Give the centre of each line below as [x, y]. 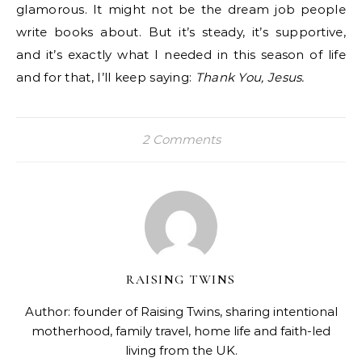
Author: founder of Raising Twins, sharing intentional [181, 311]
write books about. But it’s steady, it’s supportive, [181, 32]
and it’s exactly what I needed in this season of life [181, 55]
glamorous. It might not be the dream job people [181, 9]
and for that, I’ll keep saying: [106, 77]
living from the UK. [181, 350]
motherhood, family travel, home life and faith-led [181, 331]
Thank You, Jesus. [250, 77]
